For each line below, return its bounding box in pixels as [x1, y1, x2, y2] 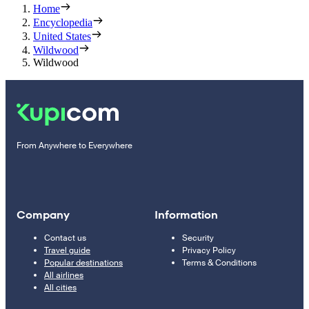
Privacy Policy [182, 244, 236, 256]
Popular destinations [44, 257, 123, 268]
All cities [44, 281, 77, 293]
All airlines [44, 269, 83, 281]
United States [33, 30, 91, 42]
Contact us [44, 232, 86, 243]
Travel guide [44, 244, 90, 256]
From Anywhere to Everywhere [17, 139, 132, 151]
